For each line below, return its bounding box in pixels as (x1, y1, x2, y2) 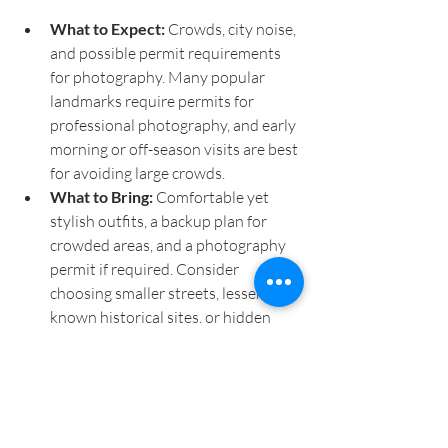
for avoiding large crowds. (50, 163, 225, 184)
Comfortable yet (153, 187, 272, 208)
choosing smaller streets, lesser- (50, 283, 267, 304)
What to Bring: (50, 187, 153, 207)
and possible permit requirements (50, 43, 284, 64)
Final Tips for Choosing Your (18, 399, 277, 431)
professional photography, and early (50, 115, 299, 136)
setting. (50, 355, 101, 376)
